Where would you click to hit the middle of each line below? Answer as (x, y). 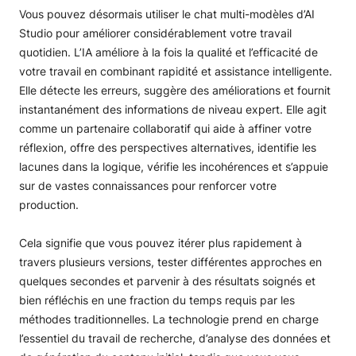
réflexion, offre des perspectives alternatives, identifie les (168, 147)
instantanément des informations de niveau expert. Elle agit (173, 109)
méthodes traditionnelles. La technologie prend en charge (169, 319)
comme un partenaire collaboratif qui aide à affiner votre (165, 128)
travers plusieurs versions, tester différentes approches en (170, 262)
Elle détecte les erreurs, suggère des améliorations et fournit (175, 90)
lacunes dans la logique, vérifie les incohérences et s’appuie (174, 166)
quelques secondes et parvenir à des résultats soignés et (167, 281)
